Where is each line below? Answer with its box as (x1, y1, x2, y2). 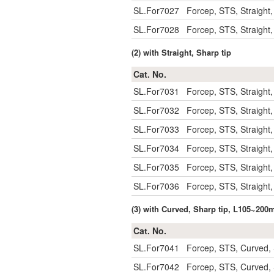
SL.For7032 (133, 104, 179, 116)
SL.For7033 (133, 123, 179, 135)
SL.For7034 (133, 142, 179, 154)
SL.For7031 (133, 85, 179, 97)
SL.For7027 (133, 4, 179, 17)
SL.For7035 (133, 161, 179, 173)
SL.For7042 (133, 261, 179, 273)
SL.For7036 (133, 180, 179, 192)
